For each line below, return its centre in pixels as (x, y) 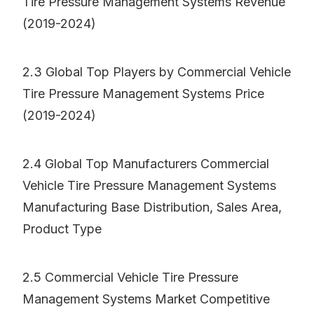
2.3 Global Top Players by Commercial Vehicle (157, 72)
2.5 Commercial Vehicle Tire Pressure (130, 278)
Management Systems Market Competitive (146, 299)
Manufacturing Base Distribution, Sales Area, (152, 207)
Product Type (62, 229)
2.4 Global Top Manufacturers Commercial (146, 164)
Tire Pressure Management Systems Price (143, 94)
